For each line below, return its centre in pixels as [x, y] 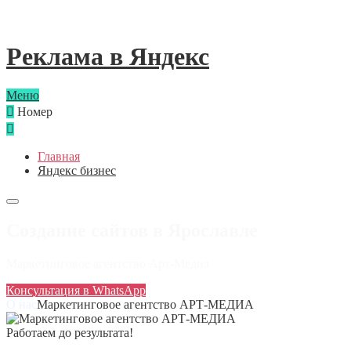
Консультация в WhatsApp [76, 290]
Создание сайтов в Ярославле [132, 230]
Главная [59, 156]
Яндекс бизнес [77, 170]
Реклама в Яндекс [108, 57]
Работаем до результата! [70, 332]
